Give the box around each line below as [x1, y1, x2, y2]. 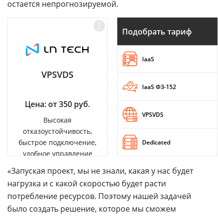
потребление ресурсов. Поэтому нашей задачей [7, 191, 191, 201]
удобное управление [22, 149, 92, 158]
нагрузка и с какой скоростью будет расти [7, 178, 166, 189]
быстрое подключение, [18, 138, 96, 147]
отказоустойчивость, [23, 127, 92, 136]
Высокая [43, 115, 72, 125]
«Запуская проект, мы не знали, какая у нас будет [7, 165, 193, 176]
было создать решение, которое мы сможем [7, 203, 176, 214]
